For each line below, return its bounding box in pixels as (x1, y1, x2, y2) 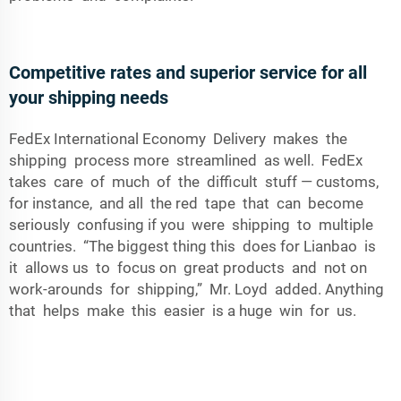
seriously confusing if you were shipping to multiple (9, 216, 377, 234)
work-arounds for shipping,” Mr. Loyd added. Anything (9, 280, 384, 298)
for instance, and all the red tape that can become (9, 194, 363, 212)
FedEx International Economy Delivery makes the (9, 130, 347, 148)
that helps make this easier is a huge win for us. (9, 302, 356, 320)
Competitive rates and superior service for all (9, 62, 367, 83)
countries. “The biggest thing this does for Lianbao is (9, 237, 380, 255)
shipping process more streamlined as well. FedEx (9, 151, 366, 169)
